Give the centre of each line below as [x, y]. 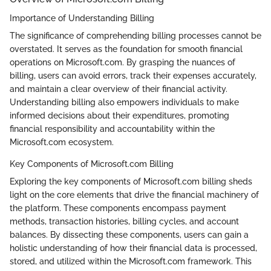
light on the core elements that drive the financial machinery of [134, 194]
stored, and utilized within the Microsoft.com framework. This [131, 261]
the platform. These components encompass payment [118, 208]
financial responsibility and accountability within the [112, 129]
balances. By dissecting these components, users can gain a [129, 234]
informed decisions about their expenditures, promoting [119, 115]
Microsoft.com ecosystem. [62, 142]
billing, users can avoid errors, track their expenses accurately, [133, 75]
